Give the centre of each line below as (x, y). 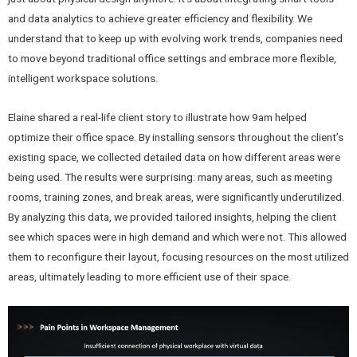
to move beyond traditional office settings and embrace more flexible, (172, 58)
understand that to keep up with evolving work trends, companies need (175, 38)
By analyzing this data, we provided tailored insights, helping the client (172, 216)
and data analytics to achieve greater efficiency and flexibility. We (160, 18)
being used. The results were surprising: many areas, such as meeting (170, 177)
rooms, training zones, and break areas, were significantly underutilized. (176, 196)
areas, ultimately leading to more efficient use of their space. (149, 276)
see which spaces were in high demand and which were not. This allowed (177, 236)
